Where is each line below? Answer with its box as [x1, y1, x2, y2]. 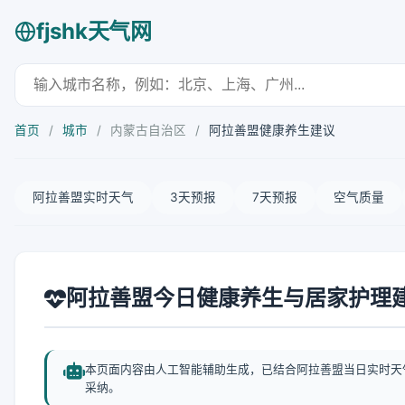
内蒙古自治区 [110, 123, 186, 137]
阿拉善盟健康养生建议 [209, 123, 335, 137]
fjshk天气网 [36, 18, 152, 44]
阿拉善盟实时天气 [33, 190, 134, 204]
